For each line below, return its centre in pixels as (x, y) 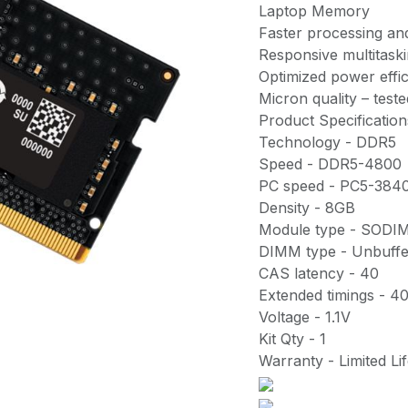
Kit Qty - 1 (292, 339)
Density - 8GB (307, 208)
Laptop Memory (314, 11)
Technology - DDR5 (327, 142)
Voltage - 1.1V (305, 317)
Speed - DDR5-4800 (330, 164)
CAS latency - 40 (319, 273)
